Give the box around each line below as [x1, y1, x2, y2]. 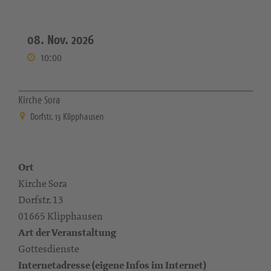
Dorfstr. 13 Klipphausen [30, 111, 104, 122]
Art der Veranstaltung [18, 226, 116, 240]
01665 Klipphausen [18, 209, 103, 223]
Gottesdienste [18, 242, 79, 255]
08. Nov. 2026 [27, 31, 94, 48]
